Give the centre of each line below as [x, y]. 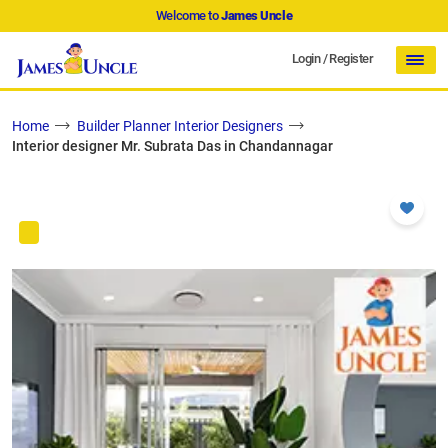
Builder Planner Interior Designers [180, 126]
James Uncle [257, 15]
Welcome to [188, 15]
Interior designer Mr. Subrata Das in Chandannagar [172, 146]
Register [351, 58]
